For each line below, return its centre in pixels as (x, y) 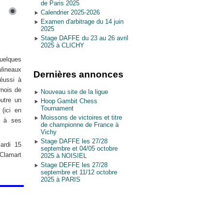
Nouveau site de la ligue (74, 92)
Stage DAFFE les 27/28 (74, 141)
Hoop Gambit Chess (69, 101)
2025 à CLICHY (62, 45)
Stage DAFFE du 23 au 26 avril (84, 38)
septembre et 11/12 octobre (79, 172)
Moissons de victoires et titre (81, 117)
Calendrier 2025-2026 (70, 12)
